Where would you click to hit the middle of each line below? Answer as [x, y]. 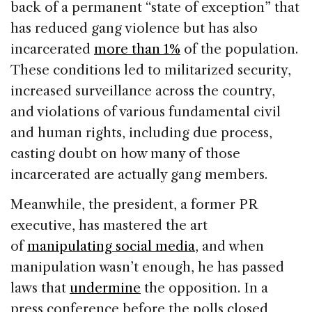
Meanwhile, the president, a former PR [134, 204]
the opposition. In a [204, 288]
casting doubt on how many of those [125, 153]
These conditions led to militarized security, [151, 70]
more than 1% [137, 49]
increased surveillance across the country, [143, 91]
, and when [229, 246]
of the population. [239, 49]
